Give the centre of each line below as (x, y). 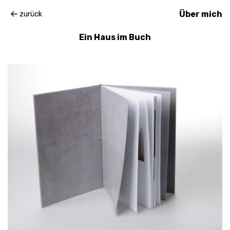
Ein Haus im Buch (115, 37)
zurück (31, 14)
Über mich (201, 14)
